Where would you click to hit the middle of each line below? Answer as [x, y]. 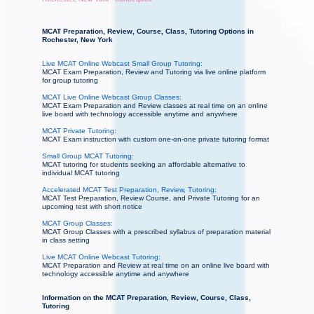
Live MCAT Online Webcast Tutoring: [101, 257]
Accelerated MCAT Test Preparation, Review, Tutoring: [129, 190]
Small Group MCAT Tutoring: [88, 156]
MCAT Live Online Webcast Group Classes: [112, 97]
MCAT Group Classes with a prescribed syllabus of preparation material [156, 232]
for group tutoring [70, 81]
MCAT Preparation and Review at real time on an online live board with [156, 266]
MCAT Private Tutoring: [79, 131]
